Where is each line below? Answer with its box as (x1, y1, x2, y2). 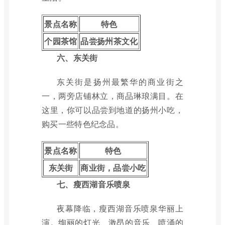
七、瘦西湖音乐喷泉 (57, 178, 131, 190)
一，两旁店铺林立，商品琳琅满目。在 (42, 90, 183, 101)
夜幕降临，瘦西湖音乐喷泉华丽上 (57, 202, 183, 214)
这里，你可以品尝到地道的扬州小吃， (42, 104, 183, 116)
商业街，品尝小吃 (80, 162, 146, 173)
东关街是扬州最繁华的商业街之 (57, 76, 183, 87)
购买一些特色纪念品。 (42, 118, 124, 130)
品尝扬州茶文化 (80, 35, 138, 47)
